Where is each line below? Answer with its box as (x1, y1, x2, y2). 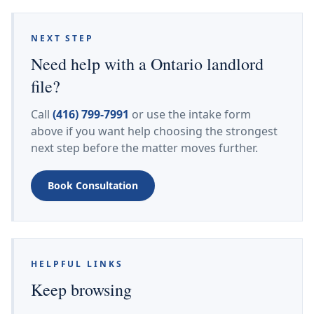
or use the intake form (129, 107, 251, 122)
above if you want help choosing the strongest (31, 123, 278, 139)
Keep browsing (31, 278, 132, 301)
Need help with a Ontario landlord (31, 53, 264, 75)
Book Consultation (48, 179, 138, 192)
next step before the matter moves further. (31, 140, 258, 156)
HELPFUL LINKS (31, 258, 123, 270)
